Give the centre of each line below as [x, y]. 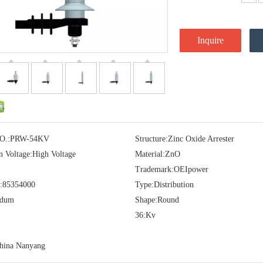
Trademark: [154, 169]
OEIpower [191, 169]
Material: [150, 154]
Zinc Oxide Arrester [201, 139]
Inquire [210, 40]
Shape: [146, 200]
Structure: [151, 139]
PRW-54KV [30, 139]
